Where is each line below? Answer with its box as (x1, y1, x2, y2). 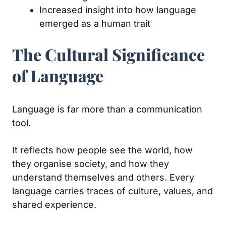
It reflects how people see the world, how (12, 145, 193, 155)
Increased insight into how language (39, 5, 196, 15)
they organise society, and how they (12, 158, 169, 169)
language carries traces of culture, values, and (12, 186, 213, 196)
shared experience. (12, 199, 96, 210)
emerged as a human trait (39, 18, 150, 29)
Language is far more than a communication (12, 104, 202, 115)
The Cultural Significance (12, 43, 205, 65)
